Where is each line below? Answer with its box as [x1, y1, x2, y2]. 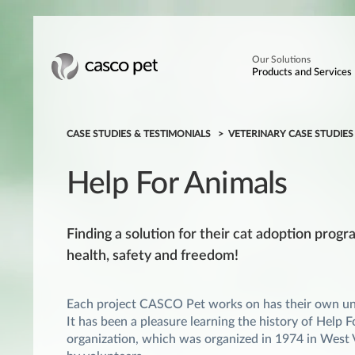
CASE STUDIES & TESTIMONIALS [67, 129, 213, 139]
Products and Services [251, 67, 352, 78]
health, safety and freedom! [67, 249, 239, 264]
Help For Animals [67, 168, 288, 200]
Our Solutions [251, 55, 311, 64]
